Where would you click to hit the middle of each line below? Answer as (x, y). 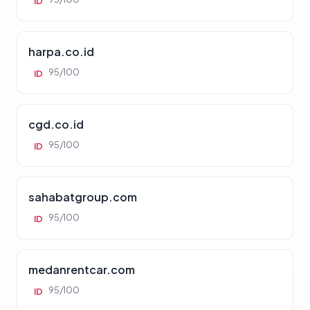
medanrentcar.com (82, 270)
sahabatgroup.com (83, 197)
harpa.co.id (61, 52)
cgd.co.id (56, 124)
